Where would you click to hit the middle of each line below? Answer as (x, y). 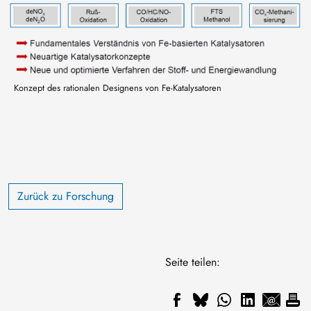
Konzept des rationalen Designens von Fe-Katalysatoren (118, 88)
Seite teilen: (193, 262)
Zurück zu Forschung (66, 196)
